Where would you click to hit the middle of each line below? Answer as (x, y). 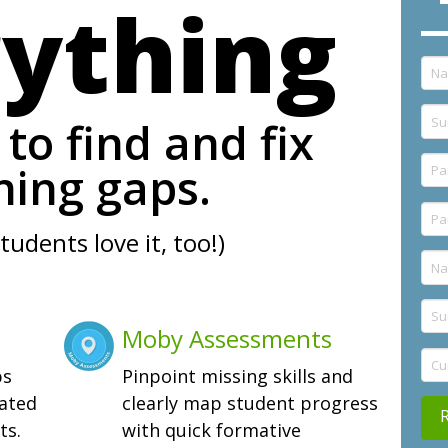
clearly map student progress (249, 402)
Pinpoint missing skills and (237, 375)
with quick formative (211, 429)
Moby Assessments (226, 338)
